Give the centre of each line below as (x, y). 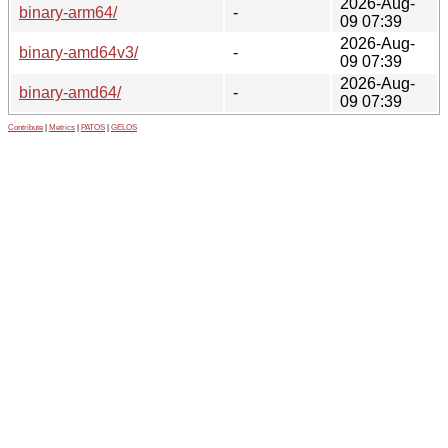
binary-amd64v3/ (78, 52)
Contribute (25, 127)
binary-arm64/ (68, 12)
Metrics (62, 127)
